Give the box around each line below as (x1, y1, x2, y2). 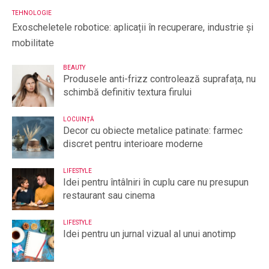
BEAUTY (63, 64, 85, 71)
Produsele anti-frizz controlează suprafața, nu (63, 73, 256, 85)
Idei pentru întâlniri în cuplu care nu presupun (63, 177, 249, 189)
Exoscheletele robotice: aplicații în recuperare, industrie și (12, 22, 253, 34)
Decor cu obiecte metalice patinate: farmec (63, 125, 243, 137)
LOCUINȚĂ (63, 116, 94, 123)
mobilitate (12, 37, 54, 49)
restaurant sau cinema (63, 190, 155, 202)
